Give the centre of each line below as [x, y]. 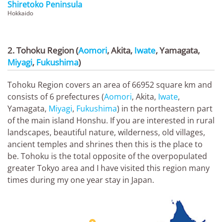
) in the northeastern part [165, 108]
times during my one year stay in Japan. [81, 180]
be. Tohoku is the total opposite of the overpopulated [107, 156]
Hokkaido [20, 13]
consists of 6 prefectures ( [56, 96]
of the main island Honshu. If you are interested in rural [111, 120]
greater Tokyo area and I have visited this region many [109, 168]
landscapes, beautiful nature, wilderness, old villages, [106, 132]
